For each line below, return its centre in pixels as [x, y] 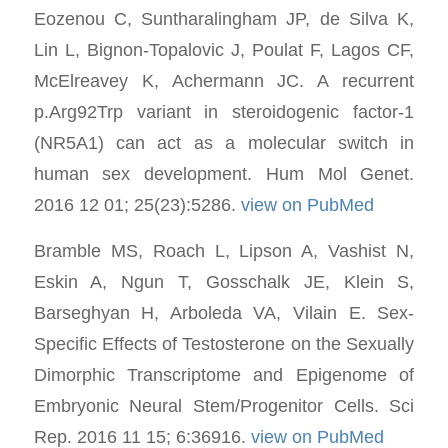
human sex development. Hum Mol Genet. [224, 173]
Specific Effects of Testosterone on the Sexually [224, 344]
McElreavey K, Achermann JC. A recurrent [224, 80]
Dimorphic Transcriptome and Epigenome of [224, 375]
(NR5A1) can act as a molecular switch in [224, 142]
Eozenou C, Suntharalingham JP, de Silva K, [224, 18]
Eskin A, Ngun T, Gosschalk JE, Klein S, [224, 282]
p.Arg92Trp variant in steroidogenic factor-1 [224, 111]
